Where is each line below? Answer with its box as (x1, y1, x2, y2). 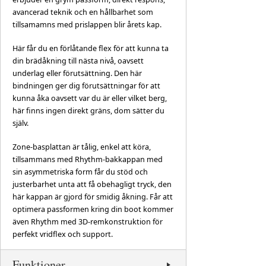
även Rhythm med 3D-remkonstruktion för (12, 217, 163, 227)
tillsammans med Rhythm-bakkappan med (12, 154, 163, 165)
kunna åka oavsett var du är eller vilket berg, (12, 93, 167, 104)
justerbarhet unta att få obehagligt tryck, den (12, 179, 172, 190)
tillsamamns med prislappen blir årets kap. (12, 20, 161, 30)
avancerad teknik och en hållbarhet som (12, 7, 153, 18)
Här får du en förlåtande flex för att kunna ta (12, 43, 169, 54)
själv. (12, 118, 28, 129)
